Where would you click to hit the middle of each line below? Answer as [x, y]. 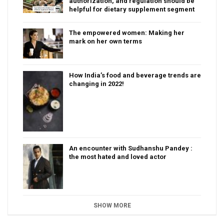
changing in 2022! [96, 83]
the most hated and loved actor [118, 156]
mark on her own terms [105, 41]
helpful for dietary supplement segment [132, 9]
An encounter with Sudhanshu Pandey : [131, 148]
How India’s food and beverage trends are [135, 75]
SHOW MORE [112, 205]
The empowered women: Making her [127, 32]
